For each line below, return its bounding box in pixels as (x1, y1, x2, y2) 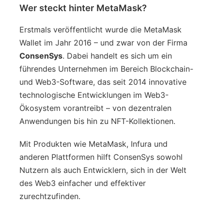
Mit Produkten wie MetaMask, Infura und (19, 139, 168, 149)
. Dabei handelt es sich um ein (62, 50, 172, 61)
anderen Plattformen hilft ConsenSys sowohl (19, 152, 183, 162)
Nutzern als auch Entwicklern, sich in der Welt (19, 165, 186, 175)
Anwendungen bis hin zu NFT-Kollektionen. (19, 116, 175, 126)
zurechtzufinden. (19, 191, 80, 201)
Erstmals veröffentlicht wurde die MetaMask (19, 24, 182, 34)
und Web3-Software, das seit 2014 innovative (19, 77, 186, 87)
